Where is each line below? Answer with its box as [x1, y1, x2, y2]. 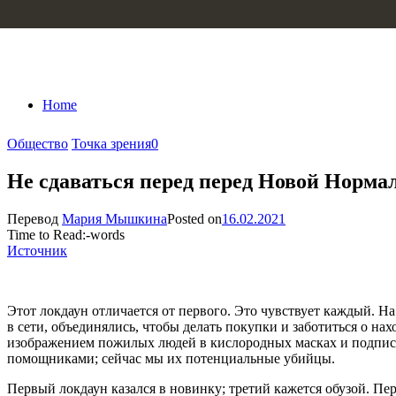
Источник [7, 242, 67, 258]
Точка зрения [72, 136, 151, 151]
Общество [7, 136, 68, 151]
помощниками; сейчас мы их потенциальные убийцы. [7, 350, 335, 366]
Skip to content [7, 7, 91, 22]
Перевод [7, 210, 62, 226]
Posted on [167, 210, 222, 226]
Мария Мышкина [62, 210, 167, 226]
